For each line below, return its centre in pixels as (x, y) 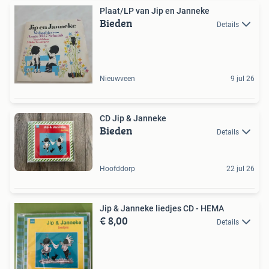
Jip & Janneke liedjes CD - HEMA (162, 208)
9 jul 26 (243, 78)
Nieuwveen (117, 78)
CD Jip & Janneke (133, 118)
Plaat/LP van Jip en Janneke (155, 11)
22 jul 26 (240, 168)
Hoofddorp (117, 168)
